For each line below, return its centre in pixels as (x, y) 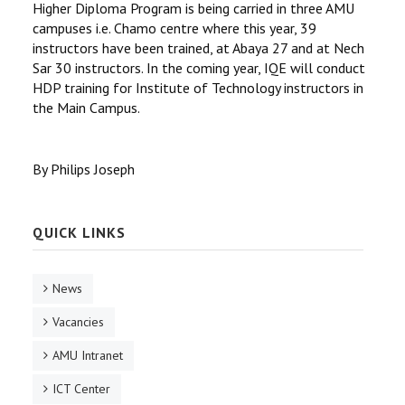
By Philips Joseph (84, 169)
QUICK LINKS (79, 232)
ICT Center (81, 389)
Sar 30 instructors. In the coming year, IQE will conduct (199, 68)
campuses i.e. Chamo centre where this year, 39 (174, 28)
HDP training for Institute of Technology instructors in (198, 88)
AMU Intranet (88, 355)
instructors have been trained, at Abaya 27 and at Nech (198, 48)
